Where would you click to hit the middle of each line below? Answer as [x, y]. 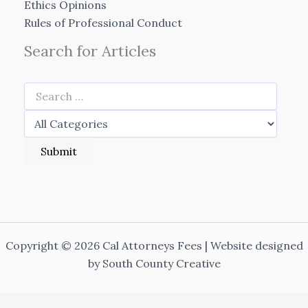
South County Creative [161, 264]
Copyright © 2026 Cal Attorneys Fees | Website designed [154, 246]
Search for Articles [90, 51]
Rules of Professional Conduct [103, 23]
